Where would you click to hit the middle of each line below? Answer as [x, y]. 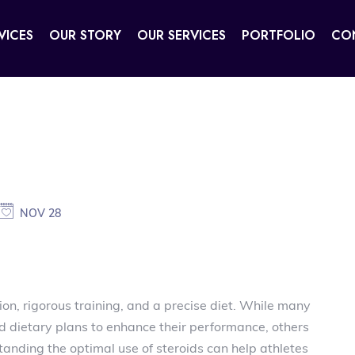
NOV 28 [41, 213]
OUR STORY [85, 35]
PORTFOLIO [278, 35]
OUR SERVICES [181, 35]
